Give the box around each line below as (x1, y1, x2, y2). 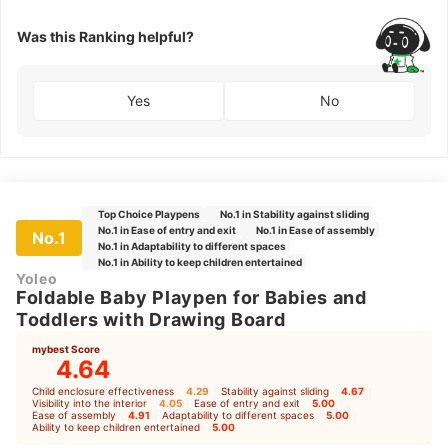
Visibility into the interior (32, 396, 147, 409)
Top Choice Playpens (98, 207, 200, 220)
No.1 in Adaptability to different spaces (98, 239, 286, 252)
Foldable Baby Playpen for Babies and (16, 286, 367, 308)
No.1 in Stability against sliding (220, 207, 369, 220)
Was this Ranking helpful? (17, 28, 194, 46)
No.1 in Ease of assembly (256, 223, 375, 236)
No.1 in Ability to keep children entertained (98, 255, 302, 268)
